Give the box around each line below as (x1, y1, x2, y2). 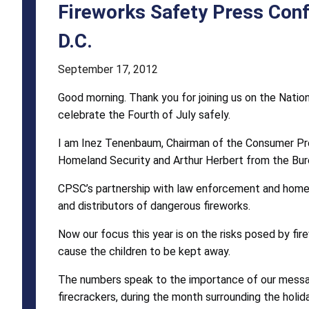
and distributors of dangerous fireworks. (58, 199, 250, 212)
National (21, 70, 106, 97)
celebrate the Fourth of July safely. (58, 108, 230, 121)
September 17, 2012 (58, 62, 158, 76)
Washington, (21, 120, 146, 147)
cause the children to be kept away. (58, 244, 230, 258)
